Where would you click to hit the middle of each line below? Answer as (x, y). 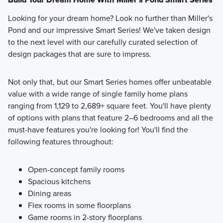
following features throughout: (60, 142)
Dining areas (49, 194)
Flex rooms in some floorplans (79, 206)
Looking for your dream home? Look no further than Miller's (110, 18)
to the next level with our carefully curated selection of (103, 42)
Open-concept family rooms (76, 170)
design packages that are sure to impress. (79, 54)
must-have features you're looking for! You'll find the (98, 130)
